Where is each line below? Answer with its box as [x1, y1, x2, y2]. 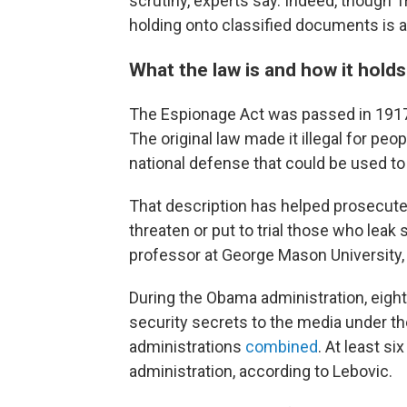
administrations [129, 337, 245, 356]
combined [245, 337, 318, 356]
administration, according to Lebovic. [129, 362, 392, 381]
